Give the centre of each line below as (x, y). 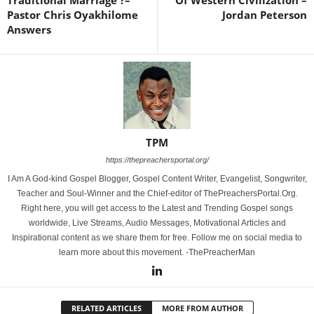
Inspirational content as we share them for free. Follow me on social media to (157, 237)
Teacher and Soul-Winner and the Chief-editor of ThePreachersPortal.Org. (157, 193)
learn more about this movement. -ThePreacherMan (157, 252)
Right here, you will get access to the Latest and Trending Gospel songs (157, 208)
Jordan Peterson (265, 14)
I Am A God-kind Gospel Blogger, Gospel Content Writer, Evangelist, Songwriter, (157, 178)
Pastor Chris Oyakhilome (73, 14)
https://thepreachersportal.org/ (157, 159)
